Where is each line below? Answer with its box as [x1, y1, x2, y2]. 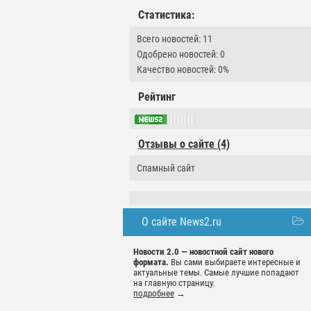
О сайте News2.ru [142, 215, 221, 229]
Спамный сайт [137, 162, 195, 174]
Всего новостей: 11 [137, 33, 212, 44]
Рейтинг [138, 90, 176, 103]
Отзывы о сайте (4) [138, 137, 230, 151]
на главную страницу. [133, 278, 215, 289]
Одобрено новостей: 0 [137, 49, 225, 60]
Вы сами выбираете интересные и [169, 257, 301, 268]
